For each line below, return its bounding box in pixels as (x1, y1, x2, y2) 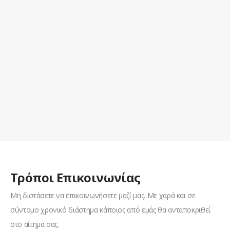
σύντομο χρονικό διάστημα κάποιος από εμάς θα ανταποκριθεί (10, 204, 211, 215)
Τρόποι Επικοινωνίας (10, 168, 141, 186)
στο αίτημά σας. (10, 219, 59, 229)
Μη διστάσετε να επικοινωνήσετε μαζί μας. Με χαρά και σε (10, 190, 196, 200)
